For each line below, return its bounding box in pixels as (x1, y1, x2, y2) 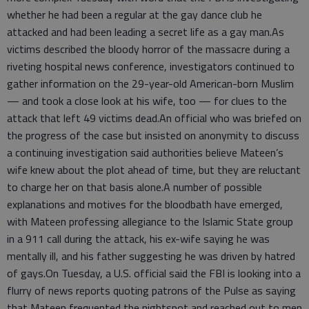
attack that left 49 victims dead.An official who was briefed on (7, 109, 301, 126)
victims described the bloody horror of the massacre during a (7, 40, 290, 57)
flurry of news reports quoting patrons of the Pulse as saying (7, 281, 296, 299)
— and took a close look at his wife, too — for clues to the (7, 92, 287, 109)
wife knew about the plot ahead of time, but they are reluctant (7, 161, 301, 178)
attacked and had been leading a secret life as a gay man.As (7, 23, 284, 40)
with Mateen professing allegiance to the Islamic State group (7, 212, 293, 230)
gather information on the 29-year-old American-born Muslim (7, 74, 294, 92)
